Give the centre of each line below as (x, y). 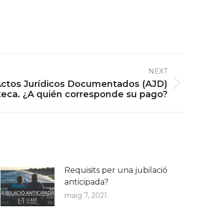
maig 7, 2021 (86, 195)
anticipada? (86, 182)
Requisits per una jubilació (116, 170)
